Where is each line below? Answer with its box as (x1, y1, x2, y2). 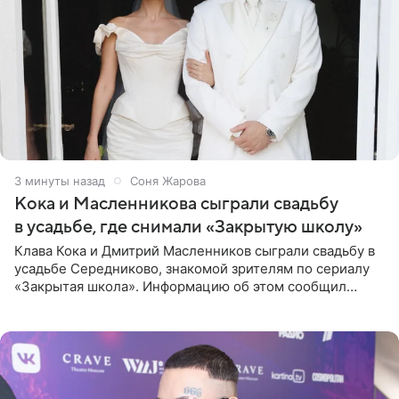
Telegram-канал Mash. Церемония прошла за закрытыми (14, 295, 384, 313)
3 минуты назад (14, 173, 105, 188)
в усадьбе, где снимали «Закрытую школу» (14, 216, 362, 237)
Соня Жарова (130, 173, 206, 188)
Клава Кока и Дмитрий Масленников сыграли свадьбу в (14, 241, 375, 259)
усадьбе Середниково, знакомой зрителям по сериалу (14, 259, 370, 277)
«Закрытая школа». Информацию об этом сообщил (14, 277, 346, 295)
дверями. (14, 313, 74, 330)
